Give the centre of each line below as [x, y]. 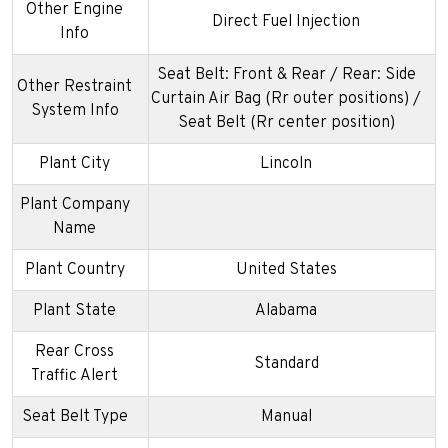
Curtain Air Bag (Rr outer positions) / [286, 99]
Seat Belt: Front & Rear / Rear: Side [286, 75]
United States [286, 270]
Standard [286, 364]
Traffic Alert [74, 376]
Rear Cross [74, 352]
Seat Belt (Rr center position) [286, 123]
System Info [74, 111]
